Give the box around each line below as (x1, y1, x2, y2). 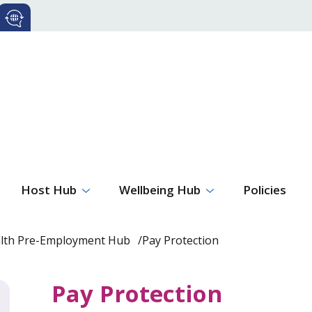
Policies (242, 181, 286, 198)
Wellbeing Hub (118, 181, 201, 198)
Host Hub (21, 181, 77, 198)
